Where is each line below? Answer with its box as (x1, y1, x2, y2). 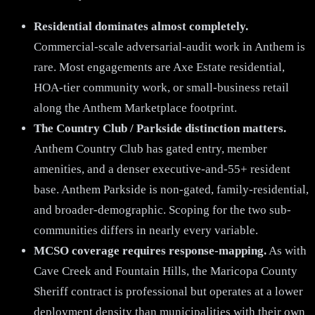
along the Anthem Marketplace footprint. (34, 101, 237, 115)
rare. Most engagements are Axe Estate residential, (34, 60, 285, 74)
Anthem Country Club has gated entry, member (34, 141, 267, 155)
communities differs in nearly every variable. (34, 223, 258, 237)
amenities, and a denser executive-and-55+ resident (34, 162, 290, 176)
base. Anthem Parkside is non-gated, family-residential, (34, 182, 309, 196)
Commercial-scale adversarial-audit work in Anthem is (34, 39, 305, 53)
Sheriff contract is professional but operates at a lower (34, 284, 303, 298)
